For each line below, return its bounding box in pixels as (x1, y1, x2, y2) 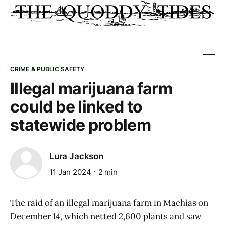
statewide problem (10, 115, 151, 135)
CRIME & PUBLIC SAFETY (10, 65, 85, 73)
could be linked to (10, 97, 143, 117)
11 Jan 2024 (49, 167, 91, 177)
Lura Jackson (49, 151, 103, 162)
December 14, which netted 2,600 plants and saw (10, 211, 202, 222)
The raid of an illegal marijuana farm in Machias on (10, 197, 208, 208)
